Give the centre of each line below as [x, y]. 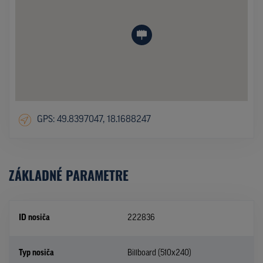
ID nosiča [34, 218]
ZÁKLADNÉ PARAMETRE [69, 175]
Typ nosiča [36, 253]
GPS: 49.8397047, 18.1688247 [94, 120]
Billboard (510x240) [159, 253]
